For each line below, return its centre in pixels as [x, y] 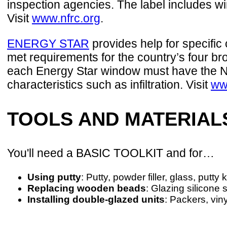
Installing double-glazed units [96, 200]
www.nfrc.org [66, 18]
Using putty [54, 177]
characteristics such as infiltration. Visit [109, 85]
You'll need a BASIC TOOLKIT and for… [111, 153]
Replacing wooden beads [87, 188]
